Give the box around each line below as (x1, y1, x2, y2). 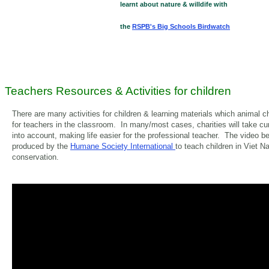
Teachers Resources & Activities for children (5, 84, 231, 97)
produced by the (12, 141, 70, 151)
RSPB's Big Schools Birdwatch (132, 23, 230, 31)
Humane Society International (70, 141, 175, 151)
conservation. (12, 152, 59, 162)
